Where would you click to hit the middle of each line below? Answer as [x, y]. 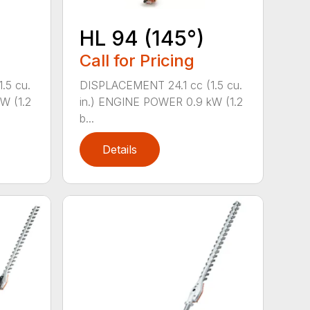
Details [120, 149]
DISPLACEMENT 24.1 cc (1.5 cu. [161, 85]
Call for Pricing [137, 60]
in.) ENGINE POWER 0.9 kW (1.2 [162, 101]
